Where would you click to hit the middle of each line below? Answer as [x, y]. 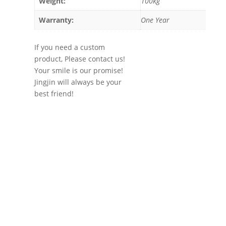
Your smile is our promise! [79, 70]
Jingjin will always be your [78, 82]
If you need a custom [70, 47]
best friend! [54, 93]
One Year [155, 20]
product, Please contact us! [80, 59]
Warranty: [56, 20]
